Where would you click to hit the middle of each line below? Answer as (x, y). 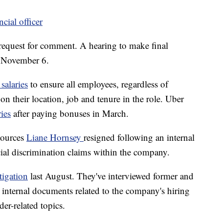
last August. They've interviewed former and (111, 176)
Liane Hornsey (55, 137)
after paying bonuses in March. (70, 113)
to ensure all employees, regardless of (98, 84)
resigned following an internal (139, 137)
